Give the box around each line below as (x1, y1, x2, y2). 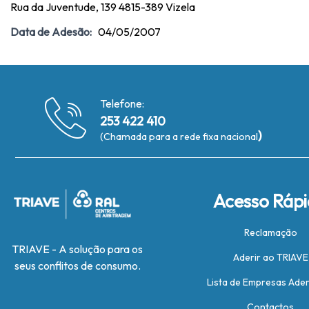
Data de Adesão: (10, 25, 92, 39)
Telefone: (100, 97, 145, 110)
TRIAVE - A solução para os (12, 242, 143, 256)
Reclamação (243, 226, 297, 239)
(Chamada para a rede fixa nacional (100, 130, 259, 143)
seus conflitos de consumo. (14, 259, 141, 272)
